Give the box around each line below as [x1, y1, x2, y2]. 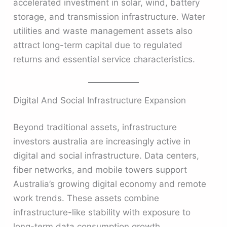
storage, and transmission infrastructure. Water [13, 11, 206, 22]
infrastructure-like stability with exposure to [13, 207, 191, 218]
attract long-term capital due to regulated [13, 40, 183, 50]
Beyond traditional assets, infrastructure [13, 122, 177, 133]
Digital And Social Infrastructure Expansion [13, 95, 186, 105]
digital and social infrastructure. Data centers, [13, 150, 200, 161]
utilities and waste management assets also [13, 25, 193, 36]
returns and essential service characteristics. [13, 54, 196, 64]
